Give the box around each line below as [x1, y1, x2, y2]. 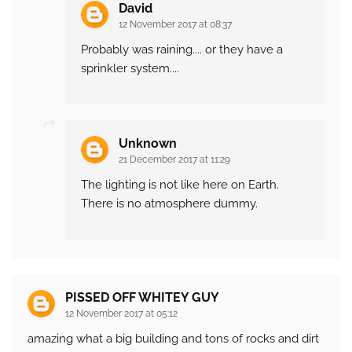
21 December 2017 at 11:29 [119, 154, 230, 166]
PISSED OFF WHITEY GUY [65, 290, 219, 306]
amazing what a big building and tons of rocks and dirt [27, 332, 319, 346]
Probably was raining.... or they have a [81, 42, 283, 57]
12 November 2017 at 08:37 [119, 19, 232, 31]
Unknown [119, 136, 177, 152]
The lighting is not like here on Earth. [81, 178, 279, 192]
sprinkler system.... [81, 61, 179, 76]
